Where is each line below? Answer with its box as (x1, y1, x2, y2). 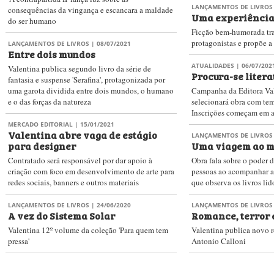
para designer (8, 138, 76, 153)
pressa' (8, 235, 29, 246)
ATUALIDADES (191, 61, 234, 70)
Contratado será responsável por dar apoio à (8, 155, 152, 166)
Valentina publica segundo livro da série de (8, 63, 151, 74)
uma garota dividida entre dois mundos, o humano (8, 85, 174, 96)
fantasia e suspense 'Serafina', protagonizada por (8, 74, 165, 85)
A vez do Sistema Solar (8, 208, 115, 223)
